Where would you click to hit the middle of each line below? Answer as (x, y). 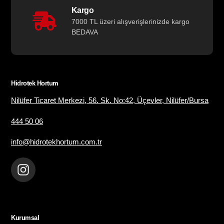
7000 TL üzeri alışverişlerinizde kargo (130, 21)
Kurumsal (25, 218)
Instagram (47, 169)
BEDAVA (84, 32)
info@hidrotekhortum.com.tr (56, 142)
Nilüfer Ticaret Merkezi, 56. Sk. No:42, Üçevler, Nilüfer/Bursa (110, 100)
